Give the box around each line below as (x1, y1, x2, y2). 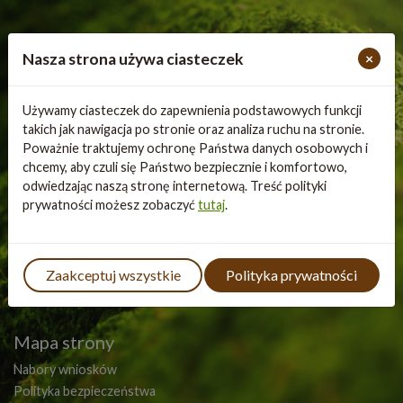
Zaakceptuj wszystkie (45, 266, 181, 283)
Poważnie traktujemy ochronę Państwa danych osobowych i (22, 140, 368, 157)
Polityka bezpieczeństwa (13, 382, 156, 399)
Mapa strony (13, 330, 114, 353)
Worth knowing (13, 289, 110, 307)
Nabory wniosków (13, 361, 117, 377)
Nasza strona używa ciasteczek (22, 49, 244, 69)
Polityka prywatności (226, 266, 358, 283)
